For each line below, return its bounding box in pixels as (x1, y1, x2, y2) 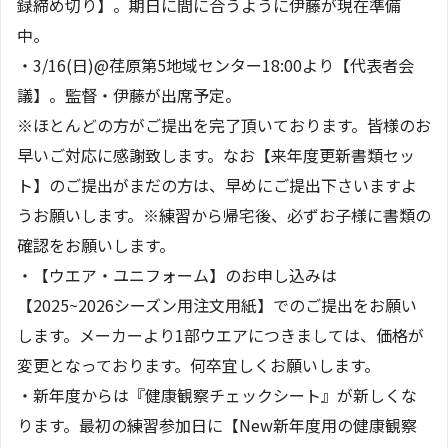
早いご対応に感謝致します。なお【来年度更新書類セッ (17, 142, 415, 167)
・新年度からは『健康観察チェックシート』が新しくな (17, 382, 417, 407)
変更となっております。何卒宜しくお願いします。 (17, 352, 380, 377)
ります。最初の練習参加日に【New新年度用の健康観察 (17, 412, 417, 437)
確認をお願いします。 (17, 232, 175, 257)
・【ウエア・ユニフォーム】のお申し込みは (17, 262, 337, 287)
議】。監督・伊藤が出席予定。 (17, 82, 241, 107)
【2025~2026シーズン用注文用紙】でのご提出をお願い (17, 292, 417, 317)
